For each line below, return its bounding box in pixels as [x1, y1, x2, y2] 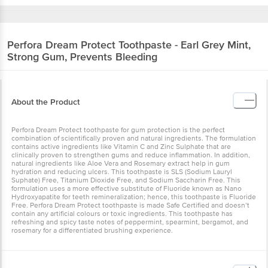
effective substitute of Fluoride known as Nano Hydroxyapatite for [11, 165, 223, 174]
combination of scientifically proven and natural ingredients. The [11, 106, 218, 115]
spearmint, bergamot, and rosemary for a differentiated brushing [11, 206, 217, 216]
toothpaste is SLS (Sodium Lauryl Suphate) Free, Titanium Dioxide [11, 148, 222, 157]
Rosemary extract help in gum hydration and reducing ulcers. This [11, 139, 223, 149]
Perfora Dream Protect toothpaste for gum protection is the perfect [11, 98, 225, 107]
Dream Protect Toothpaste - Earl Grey [45, 10, 224, 24]
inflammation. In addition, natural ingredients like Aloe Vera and [11, 131, 215, 141]
